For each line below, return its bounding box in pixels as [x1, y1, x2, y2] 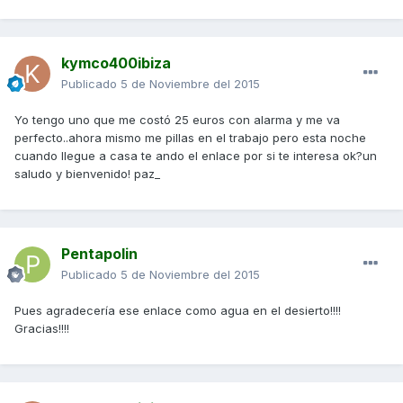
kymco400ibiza [61, 54, 171, 73]
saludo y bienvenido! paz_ [14, 166, 160, 182]
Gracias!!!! [14, 321, 69, 336]
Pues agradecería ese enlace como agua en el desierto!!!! [14, 303, 341, 318]
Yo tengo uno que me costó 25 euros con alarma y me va [14, 112, 340, 128]
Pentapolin [61, 245, 138, 264]
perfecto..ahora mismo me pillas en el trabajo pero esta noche [14, 130, 366, 146]
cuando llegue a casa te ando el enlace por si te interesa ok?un [14, 148, 377, 164]
